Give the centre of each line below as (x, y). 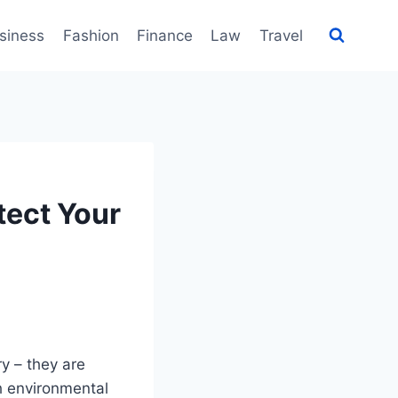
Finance (165, 35)
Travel (281, 35)
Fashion (91, 35)
